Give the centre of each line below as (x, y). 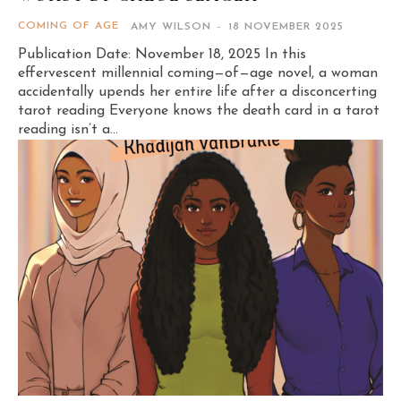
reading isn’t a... (68, 130)
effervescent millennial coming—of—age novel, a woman (198, 74)
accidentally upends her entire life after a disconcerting (197, 93)
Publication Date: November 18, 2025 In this (162, 55)
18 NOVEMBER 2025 (286, 27)
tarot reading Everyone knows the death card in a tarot (64, 111)
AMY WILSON (171, 27)
